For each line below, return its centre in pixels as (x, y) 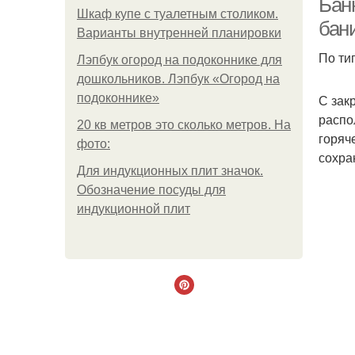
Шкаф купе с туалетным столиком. (177, 14)
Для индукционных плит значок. (170, 171)
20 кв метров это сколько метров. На (184, 125)
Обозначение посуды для (151, 190)
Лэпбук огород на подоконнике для (179, 60)
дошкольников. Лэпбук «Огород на (178, 79)
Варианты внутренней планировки (179, 33)
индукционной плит (134, 209)
